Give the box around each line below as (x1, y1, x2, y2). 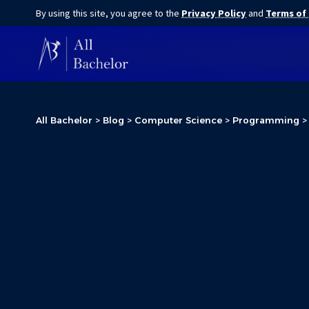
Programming (232, 114, 299, 126)
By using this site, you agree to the (36, 7, 181, 19)
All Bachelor (36, 114, 92, 126)
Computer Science (134, 114, 222, 126)
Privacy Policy (181, 7, 246, 19)
